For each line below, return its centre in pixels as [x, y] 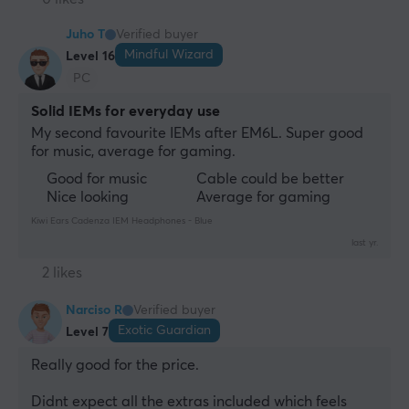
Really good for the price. [117, 366]
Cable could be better [270, 179]
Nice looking [88, 198]
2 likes [62, 273]
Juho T [85, 35]
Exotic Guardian [164, 331]
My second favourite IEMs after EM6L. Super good [197, 134]
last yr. [365, 243]
